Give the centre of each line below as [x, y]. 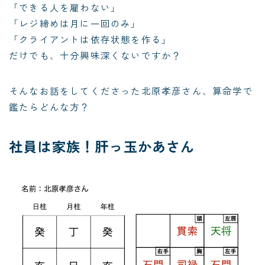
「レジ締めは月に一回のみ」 [75, 23]
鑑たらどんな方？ [50, 106]
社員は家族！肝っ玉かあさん [102, 146]
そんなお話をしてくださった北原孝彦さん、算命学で [131, 90]
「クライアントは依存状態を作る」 [91, 39]
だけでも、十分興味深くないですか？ [96, 55]
